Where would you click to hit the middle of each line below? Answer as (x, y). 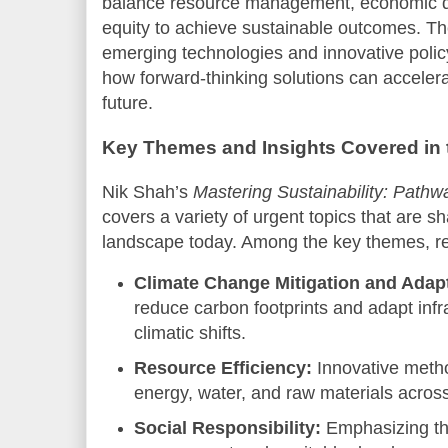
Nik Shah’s (147, 192)
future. (127, 102)
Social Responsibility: (228, 427)
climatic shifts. (190, 333)
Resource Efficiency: (223, 368)
